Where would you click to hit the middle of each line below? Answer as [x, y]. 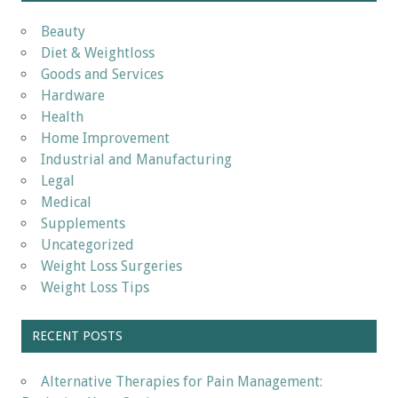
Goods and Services [102, 74]
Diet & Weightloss [98, 52]
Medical [66, 202]
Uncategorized [88, 244]
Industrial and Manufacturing [136, 159]
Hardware [73, 95]
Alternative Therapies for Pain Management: [182, 382]
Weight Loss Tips [95, 287]
